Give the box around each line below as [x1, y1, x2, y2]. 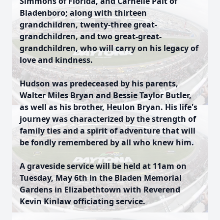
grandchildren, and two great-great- [20, 31, 162, 42]
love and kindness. [20, 55, 93, 65]
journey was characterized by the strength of [20, 113, 196, 124]
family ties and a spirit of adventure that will [20, 125, 195, 136]
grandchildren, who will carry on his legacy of [20, 43, 198, 54]
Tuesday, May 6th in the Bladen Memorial [20, 172, 182, 183]
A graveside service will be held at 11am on [20, 161, 187, 171]
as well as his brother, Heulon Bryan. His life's [20, 102, 197, 112]
